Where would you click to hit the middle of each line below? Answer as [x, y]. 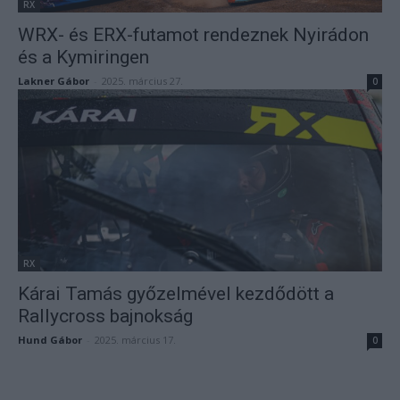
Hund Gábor [50, 340]
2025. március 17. [135, 340]
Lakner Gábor [54, 81]
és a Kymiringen [83, 57]
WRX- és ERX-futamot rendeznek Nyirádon [193, 35]
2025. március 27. [142, 81]
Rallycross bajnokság [105, 316]
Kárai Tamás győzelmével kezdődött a [176, 294]
